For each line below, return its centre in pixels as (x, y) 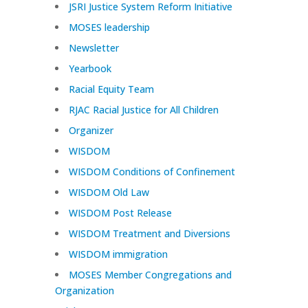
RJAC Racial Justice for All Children (143, 109)
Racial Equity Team (111, 89)
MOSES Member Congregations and (150, 274)
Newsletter (93, 47)
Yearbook (90, 68)
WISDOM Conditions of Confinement (152, 171)
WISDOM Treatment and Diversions (149, 233)
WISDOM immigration (118, 254)
